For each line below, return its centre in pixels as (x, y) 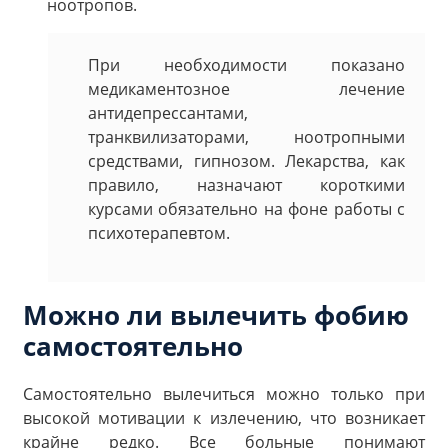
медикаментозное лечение (246, 88)
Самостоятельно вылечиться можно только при (224, 393)
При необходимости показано (246, 64)
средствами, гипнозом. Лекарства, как (246, 160)
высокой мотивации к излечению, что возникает (224, 417)
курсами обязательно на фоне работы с (246, 208)
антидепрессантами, (168, 112)
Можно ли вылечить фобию (216, 314)
